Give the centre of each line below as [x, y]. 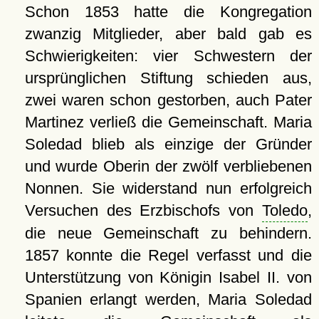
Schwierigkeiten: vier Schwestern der [168, 56]
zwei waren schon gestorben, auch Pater [168, 100]
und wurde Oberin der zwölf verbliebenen [168, 166]
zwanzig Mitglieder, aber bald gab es [168, 33]
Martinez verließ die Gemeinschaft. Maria [168, 122]
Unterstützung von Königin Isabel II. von [168, 277]
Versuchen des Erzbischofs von [143, 210]
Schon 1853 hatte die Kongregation [168, 11]
